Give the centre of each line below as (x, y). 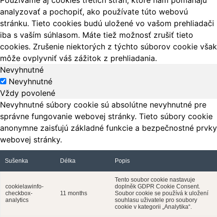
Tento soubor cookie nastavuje (155, 179)
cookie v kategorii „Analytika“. (153, 207)
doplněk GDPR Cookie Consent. (157, 186)
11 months (74, 193)
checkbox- (19, 193)
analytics (17, 200)
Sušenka (16, 161)
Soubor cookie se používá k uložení (162, 193)
